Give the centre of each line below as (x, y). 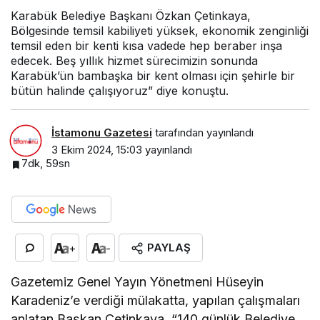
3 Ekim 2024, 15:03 (97, 150)
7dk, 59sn (46, 164)
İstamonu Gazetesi (102, 133)
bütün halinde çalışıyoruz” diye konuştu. (120, 90)
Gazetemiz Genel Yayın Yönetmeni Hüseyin (137, 282)
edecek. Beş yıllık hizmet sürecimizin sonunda (134, 60)
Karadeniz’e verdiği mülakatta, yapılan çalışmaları (156, 301)
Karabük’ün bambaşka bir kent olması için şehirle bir (153, 75)
